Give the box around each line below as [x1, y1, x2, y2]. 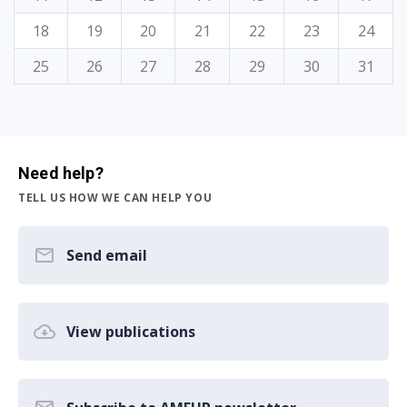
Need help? [18, 164, 104, 184]
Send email [66, 245, 147, 266]
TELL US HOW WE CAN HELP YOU [18, 190, 213, 206]
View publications [66, 322, 195, 342]
